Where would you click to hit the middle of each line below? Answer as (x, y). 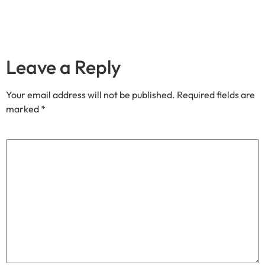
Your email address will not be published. (91, 95)
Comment (28, 133)
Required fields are (216, 95)
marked (23, 109)
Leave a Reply (64, 67)
